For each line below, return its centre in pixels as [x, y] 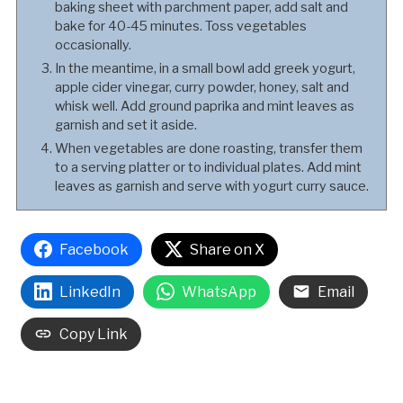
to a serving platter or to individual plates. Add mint [208, 167]
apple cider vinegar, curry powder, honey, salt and [201, 87]
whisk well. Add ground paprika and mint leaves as [204, 106]
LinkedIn [90, 291]
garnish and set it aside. [125, 125]
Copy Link [93, 334]
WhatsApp [219, 291]
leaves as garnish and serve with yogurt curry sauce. [211, 186]
